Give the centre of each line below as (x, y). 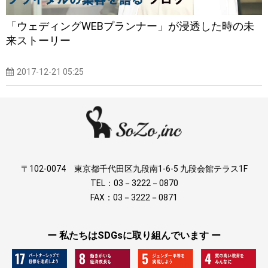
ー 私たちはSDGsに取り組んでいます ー (134, 236)
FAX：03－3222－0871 (134, 198)
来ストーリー (38, 40)
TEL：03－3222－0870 (134, 183)
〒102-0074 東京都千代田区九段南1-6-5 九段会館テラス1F (134, 169)
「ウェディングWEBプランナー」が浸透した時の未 (130, 26)
